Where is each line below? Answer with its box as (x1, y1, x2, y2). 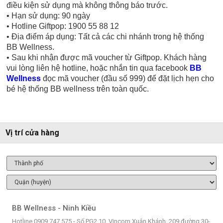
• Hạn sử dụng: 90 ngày (6, 11, 91, 20)
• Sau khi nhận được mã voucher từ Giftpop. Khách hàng (6, 53, 207, 62)
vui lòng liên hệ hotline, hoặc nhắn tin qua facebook (6, 63, 190, 72)
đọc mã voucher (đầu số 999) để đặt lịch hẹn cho (41, 74, 215, 83)
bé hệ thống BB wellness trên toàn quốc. (6, 84, 149, 93)
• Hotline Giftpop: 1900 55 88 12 (6, 21, 119, 30)
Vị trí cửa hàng (5, 127, 59, 137)
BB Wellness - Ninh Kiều (11, 203, 96, 213)
